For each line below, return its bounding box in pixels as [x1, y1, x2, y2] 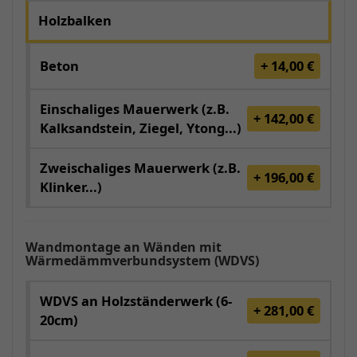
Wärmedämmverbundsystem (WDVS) [25, 252, 259, 270]
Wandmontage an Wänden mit [25, 238, 222, 257]
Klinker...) [40, 178, 102, 197]
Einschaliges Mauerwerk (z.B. [40, 100, 229, 119]
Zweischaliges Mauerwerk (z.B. [40, 159, 241, 178]
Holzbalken [38, 11, 112, 30]
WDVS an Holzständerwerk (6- [40, 292, 232, 311]
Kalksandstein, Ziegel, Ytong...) [40, 119, 241, 138]
